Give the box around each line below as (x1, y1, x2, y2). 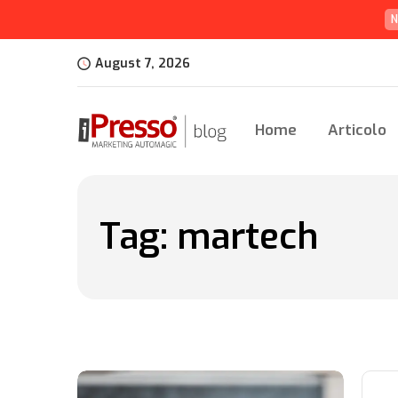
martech (177, 213, 318, 260)
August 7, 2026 (95, 55, 190, 72)
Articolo (327, 120, 386, 140)
